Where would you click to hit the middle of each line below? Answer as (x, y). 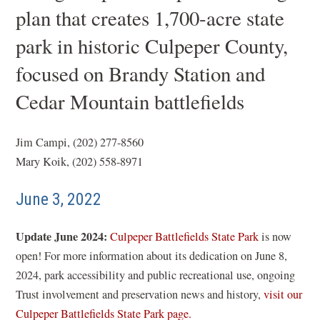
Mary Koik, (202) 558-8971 (80, 161)
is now (275, 236)
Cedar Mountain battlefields (130, 101)
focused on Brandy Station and (141, 73)
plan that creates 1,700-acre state (150, 17)
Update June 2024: (63, 236)
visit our (283, 294)
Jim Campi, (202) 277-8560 (80, 142)
